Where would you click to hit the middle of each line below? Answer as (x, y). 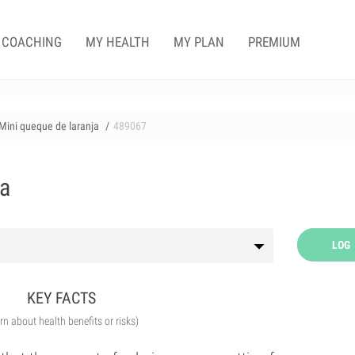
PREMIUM (274, 42)
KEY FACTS (62, 298)
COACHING (32, 42)
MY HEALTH (118, 42)
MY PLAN (199, 42)
